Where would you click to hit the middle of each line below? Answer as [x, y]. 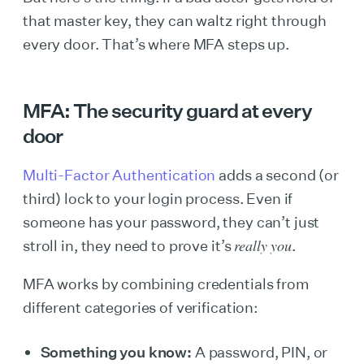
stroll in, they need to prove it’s [129, 245]
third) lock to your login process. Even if [158, 198]
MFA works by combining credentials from [166, 284]
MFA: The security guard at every [168, 110]
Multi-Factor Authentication [119, 175]
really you [263, 245]
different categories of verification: [141, 307]
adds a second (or [277, 175]
